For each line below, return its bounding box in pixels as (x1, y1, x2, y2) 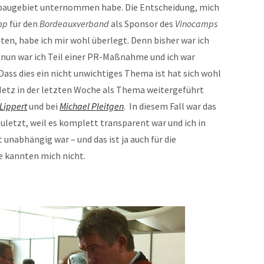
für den (8, 18, 39, 29)
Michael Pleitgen (60, 100, 124, 112)
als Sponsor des (109, 18, 175, 29)
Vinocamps (175, 18, 217, 29)
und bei (27, 100, 60, 112)
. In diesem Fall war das (124, 100, 216, 112)
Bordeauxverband (39, 18, 109, 29)
